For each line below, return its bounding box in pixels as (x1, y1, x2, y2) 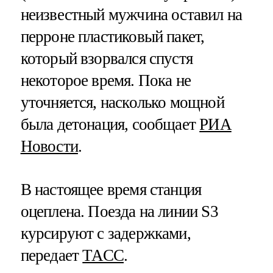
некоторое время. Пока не (20, 71, 191, 90)
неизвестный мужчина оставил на (20, 5, 243, 24)
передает (20, 246, 83, 264)
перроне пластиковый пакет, (20, 27, 205, 46)
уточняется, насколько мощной (20, 93, 224, 112)
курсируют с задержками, (20, 224, 191, 243)
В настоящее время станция (20, 180, 202, 199)
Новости (20, 136, 78, 155)
